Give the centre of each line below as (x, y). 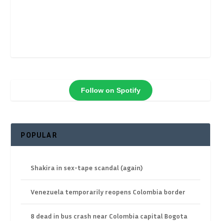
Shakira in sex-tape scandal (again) (87, 168)
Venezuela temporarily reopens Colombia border (108, 192)
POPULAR (39, 135)
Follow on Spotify (110, 90)
